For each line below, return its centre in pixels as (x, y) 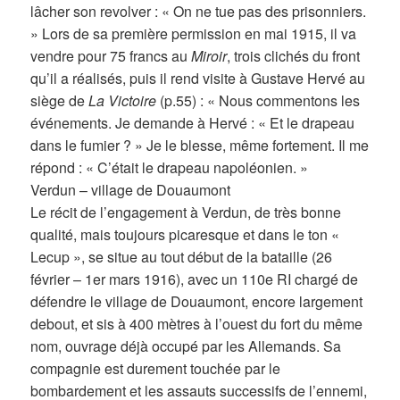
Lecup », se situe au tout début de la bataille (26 (182, 257)
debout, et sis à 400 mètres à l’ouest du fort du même (197, 324)
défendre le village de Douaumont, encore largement (197, 302)
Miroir (209, 56)
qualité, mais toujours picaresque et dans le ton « (185, 235)
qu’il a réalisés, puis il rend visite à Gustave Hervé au (198, 79)
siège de (60, 101)
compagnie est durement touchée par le (156, 369)
